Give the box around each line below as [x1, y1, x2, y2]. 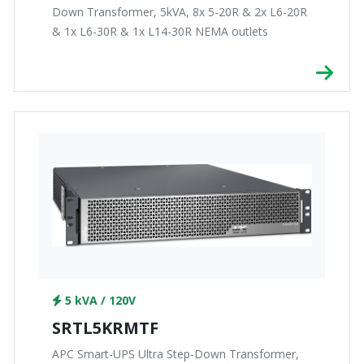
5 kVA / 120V [62, 292, 136, 309]
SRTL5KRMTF [52, 317, 158, 340]
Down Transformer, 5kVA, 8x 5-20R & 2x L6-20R [52, 4, 307, 20]
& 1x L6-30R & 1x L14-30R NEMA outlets [52, 24, 268, 40]
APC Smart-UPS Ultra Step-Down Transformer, [52, 346, 299, 362]
